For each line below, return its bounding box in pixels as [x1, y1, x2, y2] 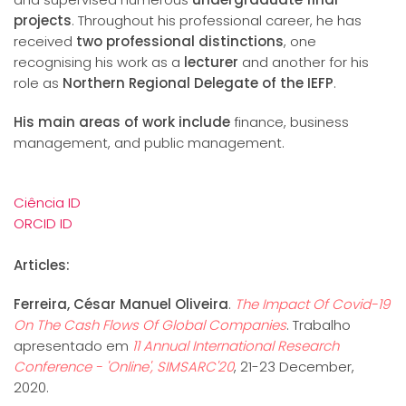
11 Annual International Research [132, 336, 339, 356]
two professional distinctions [76, 32, 284, 52]
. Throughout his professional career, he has [72, 11, 362, 31]
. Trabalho [286, 315, 351, 335]
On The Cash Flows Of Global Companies [14, 315, 286, 335]
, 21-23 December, [234, 357, 354, 377]
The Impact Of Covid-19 [235, 295, 390, 314]
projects [14, 11, 72, 31]
